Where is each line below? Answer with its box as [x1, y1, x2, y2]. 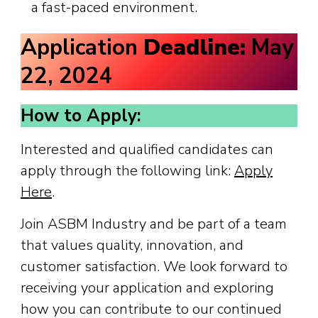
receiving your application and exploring [21, 278, 274, 298]
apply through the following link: [21, 161, 234, 181]
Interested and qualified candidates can [21, 140, 273, 160]
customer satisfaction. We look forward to [21, 257, 287, 277]
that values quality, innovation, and [21, 236, 243, 256]
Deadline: [143, 32, 246, 62]
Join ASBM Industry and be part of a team [21, 214, 287, 234]
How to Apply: [21, 103, 141, 128]
